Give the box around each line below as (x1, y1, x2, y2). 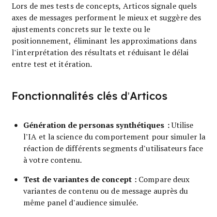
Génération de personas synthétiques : (23, 119, 170, 130)
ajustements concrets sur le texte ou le (12, 24, 150, 34)
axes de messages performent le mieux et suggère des (12, 12, 201, 22)
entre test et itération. (12, 59, 93, 69)
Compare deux (137, 174, 190, 184)
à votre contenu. (23, 155, 82, 165)
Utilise (169, 120, 194, 130)
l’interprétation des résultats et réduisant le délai (12, 47, 189, 57)
